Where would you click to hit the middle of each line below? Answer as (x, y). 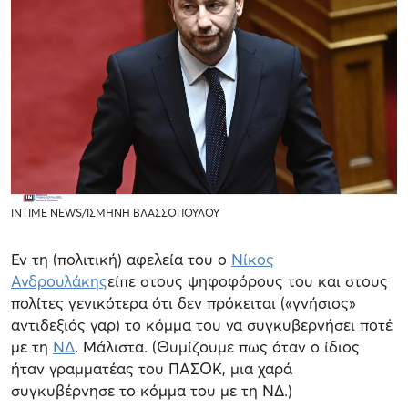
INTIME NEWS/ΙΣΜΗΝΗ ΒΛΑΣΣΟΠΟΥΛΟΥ (115, 212)
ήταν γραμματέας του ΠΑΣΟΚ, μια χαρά (152, 368)
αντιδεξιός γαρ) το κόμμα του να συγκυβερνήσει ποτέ (202, 324)
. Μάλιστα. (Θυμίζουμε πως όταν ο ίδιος (217, 346)
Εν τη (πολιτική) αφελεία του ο (121, 259)
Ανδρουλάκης (59, 280)
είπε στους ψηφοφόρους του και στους (248, 280)
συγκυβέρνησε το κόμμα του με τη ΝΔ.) (152, 390)
